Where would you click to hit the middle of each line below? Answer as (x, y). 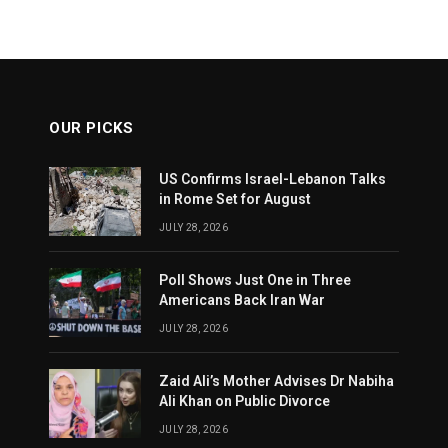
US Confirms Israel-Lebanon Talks (272, 179)
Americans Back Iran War (242, 300)
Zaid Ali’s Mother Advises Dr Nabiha (276, 381)
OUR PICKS (91, 128)
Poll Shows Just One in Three (255, 280)
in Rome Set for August (235, 199)
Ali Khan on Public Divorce (244, 401)
